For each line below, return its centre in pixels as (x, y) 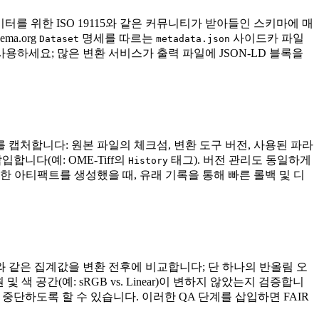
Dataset (59, 39)
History (148, 161)
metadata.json (193, 39)
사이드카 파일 (267, 38)
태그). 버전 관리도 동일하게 (240, 160)
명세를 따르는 (117, 38)
